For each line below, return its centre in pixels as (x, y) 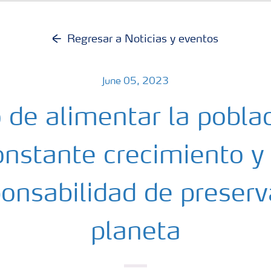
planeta (135, 233)
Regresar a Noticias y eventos (143, 39)
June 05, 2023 (135, 82)
